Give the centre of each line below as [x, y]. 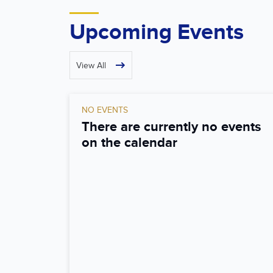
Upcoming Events [157, 32]
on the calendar [129, 143]
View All [91, 66]
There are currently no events [171, 127]
